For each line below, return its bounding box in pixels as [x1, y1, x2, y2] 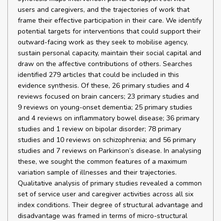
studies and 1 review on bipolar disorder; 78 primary [18, 124, 181, 134]
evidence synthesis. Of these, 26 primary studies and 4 [18, 81, 189, 90]
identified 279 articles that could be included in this [18, 70, 179, 79]
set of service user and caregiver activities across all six [18, 189, 193, 199]
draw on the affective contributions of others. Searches [18, 59, 192, 69]
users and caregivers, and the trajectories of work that [18, 5, 189, 14]
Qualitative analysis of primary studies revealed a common [18, 179, 202, 188]
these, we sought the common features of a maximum [18, 157, 187, 166]
